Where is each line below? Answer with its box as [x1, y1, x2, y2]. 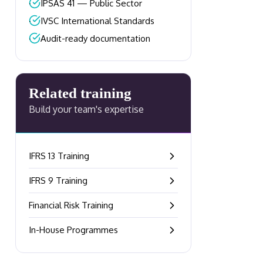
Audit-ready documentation [41, 33, 150, 44]
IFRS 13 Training [29, 150, 89, 161]
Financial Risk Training [29, 200, 113, 211]
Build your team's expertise [29, 103, 144, 115]
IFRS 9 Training [29, 175, 87, 186]
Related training [29, 85, 131, 101]
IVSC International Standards [41, 15, 154, 26]
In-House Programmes [29, 224, 118, 235]
